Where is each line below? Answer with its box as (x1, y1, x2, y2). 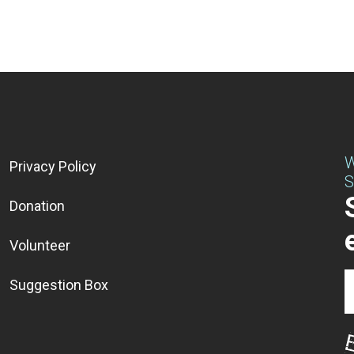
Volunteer (9, 236, 70, 254)
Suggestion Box (9, 276, 108, 293)
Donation (9, 197, 65, 214)
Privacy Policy (9, 157, 96, 175)
